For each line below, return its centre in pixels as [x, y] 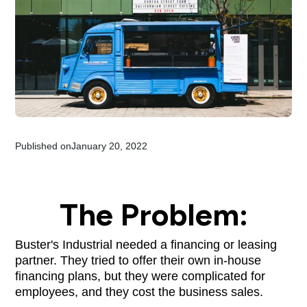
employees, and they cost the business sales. [139, 292]
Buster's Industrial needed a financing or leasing [146, 244]
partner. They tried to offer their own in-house [138, 260]
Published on [44, 146]
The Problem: [153, 214]
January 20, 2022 [110, 146]
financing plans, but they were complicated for [140, 276]
